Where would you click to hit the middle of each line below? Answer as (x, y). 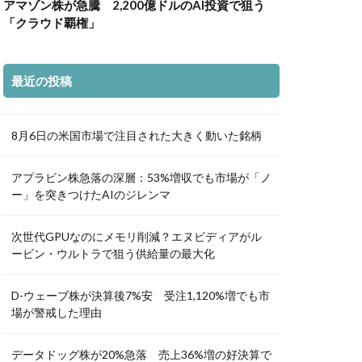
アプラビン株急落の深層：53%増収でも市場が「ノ (141, 178)
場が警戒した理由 (57, 313)
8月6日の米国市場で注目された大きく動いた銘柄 (137, 136)
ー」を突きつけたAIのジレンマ (91, 195)
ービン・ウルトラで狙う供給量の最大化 (113, 254)
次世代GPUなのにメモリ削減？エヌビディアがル (137, 237)
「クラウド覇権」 (52, 23)
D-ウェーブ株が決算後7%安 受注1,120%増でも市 (141, 296)
